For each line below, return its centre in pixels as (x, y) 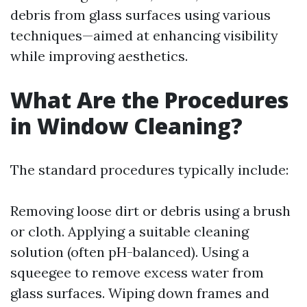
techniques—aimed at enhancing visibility (144, 35)
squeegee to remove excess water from (137, 272)
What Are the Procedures (149, 100)
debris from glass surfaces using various (140, 15)
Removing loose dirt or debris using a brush (150, 211)
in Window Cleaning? (126, 126)
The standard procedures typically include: (149, 170)
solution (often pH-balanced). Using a (130, 252)
